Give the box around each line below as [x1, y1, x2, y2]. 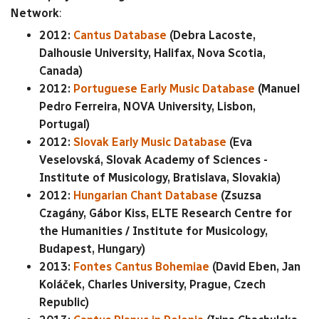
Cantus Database [73, 28, 167, 42]
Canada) [39, 63, 83, 78]
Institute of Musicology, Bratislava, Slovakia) [39, 170, 281, 184]
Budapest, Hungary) [39, 241, 145, 256]
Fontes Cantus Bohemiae [73, 259, 209, 273]
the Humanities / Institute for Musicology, [39, 224, 268, 238]
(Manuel [258, 81, 300, 95]
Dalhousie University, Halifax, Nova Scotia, [39, 46, 266, 60]
